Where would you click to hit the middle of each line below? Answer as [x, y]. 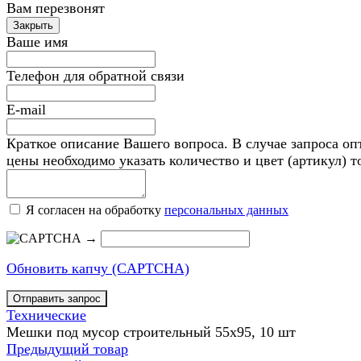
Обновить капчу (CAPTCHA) [98, 268]
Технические [46, 315]
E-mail [26, 110]
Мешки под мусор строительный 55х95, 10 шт [151, 332]
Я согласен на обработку [95, 210]
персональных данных [226, 210]
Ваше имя [37, 42]
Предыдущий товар [67, 349]
